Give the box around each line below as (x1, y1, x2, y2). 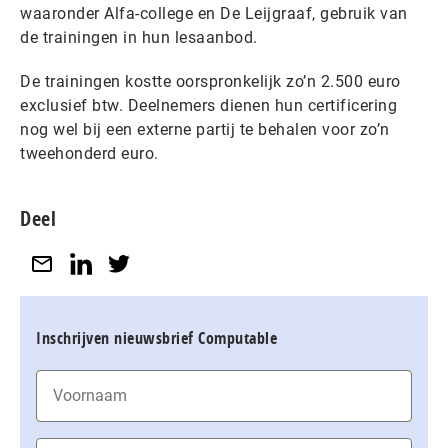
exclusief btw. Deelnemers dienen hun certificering (20, 96, 397, 115)
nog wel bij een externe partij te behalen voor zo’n (20, 120, 390, 139)
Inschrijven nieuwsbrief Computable (36, 326, 277, 349)
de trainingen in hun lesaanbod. (20, 28, 262, 47)
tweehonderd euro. (20, 144, 163, 163)
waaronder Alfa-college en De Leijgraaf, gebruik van (20, 4, 408, 23)
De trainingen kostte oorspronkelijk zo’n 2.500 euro (20, 72, 401, 91)
